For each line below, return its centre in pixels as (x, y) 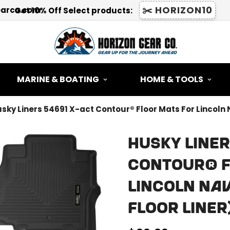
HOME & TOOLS (172, 80)
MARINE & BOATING (58, 80)
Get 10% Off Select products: (74, 11)
